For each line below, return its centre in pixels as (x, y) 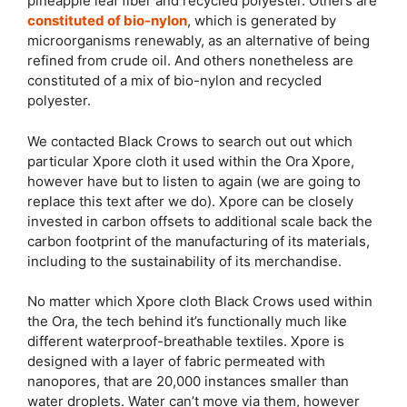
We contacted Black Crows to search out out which (190, 141)
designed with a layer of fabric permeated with (176, 361)
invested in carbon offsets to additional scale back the (200, 221)
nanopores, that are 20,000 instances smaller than (188, 381)
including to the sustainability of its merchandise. (184, 261)
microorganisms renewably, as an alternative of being (199, 40)
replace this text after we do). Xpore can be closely (190, 201)
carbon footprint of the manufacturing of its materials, (199, 241)
